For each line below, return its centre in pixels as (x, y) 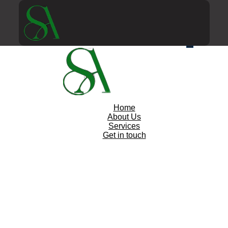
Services (124, 126)
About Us (124, 117)
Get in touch (124, 135)
